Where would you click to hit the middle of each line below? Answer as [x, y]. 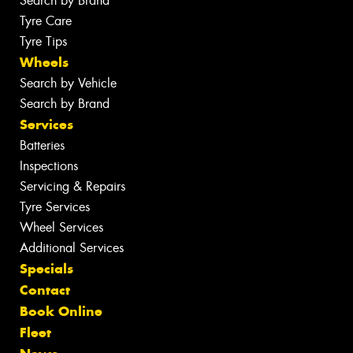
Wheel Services [61, 228]
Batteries [42, 146]
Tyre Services [55, 207]
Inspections [49, 166]
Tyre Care [46, 21]
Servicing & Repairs [72, 187]
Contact [45, 290]
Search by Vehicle [68, 84]
